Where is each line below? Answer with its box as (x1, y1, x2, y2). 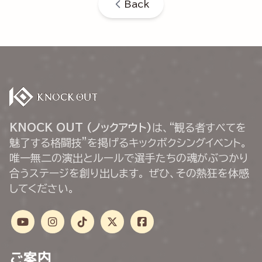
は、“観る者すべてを (152, 122, 246, 133)
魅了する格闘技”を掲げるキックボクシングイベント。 (9, 137, 247, 149)
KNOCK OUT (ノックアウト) (9, 122, 152, 133)
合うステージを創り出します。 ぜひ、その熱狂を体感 (9, 168, 249, 179)
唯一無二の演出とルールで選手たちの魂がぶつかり (9, 153, 249, 164)
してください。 (9, 183, 75, 194)
